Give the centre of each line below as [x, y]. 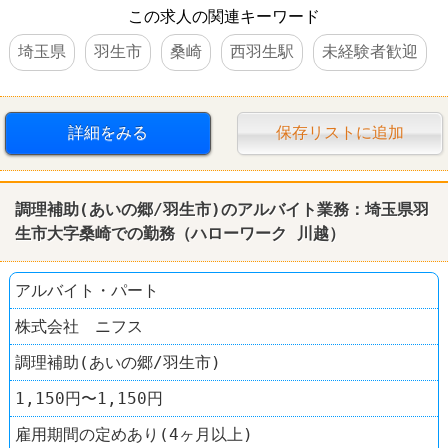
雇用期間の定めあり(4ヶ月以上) [134, 434]
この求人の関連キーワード [224, 16]
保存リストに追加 [340, 132]
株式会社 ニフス [79, 326]
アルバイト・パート [87, 290]
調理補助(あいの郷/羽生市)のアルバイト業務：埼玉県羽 [222, 209]
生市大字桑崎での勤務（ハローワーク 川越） [180, 233]
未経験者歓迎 [369, 51]
